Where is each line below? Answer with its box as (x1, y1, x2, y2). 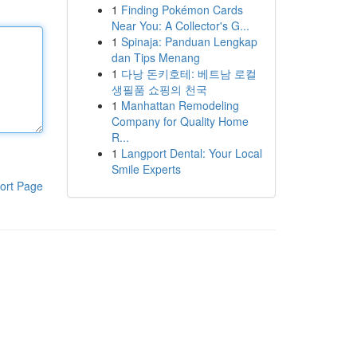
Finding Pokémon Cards (120, 2, 243, 18)
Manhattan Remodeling (120, 97, 239, 113)
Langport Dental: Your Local (120, 145, 262, 161)
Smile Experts (111, 161, 181, 177)
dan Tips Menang (111, 49, 200, 65)
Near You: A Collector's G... (111, 18, 249, 33)
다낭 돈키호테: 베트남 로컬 (120, 65, 257, 81)
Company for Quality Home (111, 113, 249, 129)
